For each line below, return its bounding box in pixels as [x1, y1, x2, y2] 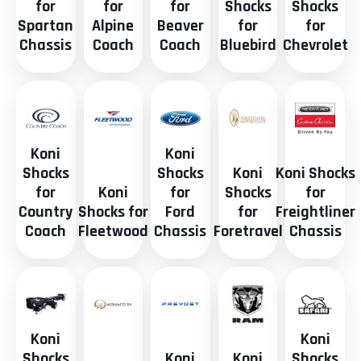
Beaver [156, 15, 204, 37]
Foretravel [213, 220, 283, 242]
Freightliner [275, 201, 355, 222]
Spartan [18, 15, 74, 37]
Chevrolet [282, 35, 348, 56]
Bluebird [219, 35, 276, 56]
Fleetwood [77, 220, 148, 242]
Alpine [92, 15, 135, 37]
